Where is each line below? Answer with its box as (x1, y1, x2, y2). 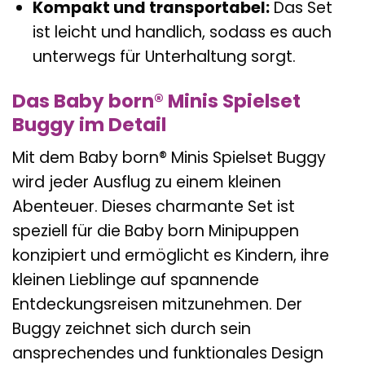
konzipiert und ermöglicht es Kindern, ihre (12, 244, 329, 267)
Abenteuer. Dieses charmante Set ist (12, 196, 295, 218)
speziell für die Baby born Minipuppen (12, 220, 299, 243)
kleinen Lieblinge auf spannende (12, 269, 259, 292)
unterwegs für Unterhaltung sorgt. (32, 45, 296, 68)
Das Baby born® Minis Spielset (12, 87, 301, 114)
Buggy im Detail (12, 111, 166, 138)
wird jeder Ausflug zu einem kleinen (12, 171, 281, 194)
